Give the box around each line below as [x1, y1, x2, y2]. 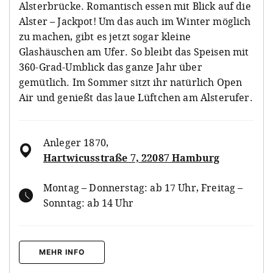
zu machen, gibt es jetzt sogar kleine [19, 29, 191, 43]
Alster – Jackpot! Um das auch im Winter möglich [19, 14, 251, 28]
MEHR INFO [39, 247, 85, 257]
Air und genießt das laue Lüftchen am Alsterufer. [19, 90, 253, 104]
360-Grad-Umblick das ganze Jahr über [19, 60, 202, 74]
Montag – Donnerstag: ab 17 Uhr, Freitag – [43, 180, 243, 194]
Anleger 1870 [43, 135, 106, 149]
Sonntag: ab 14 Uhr [43, 196, 133, 210]
